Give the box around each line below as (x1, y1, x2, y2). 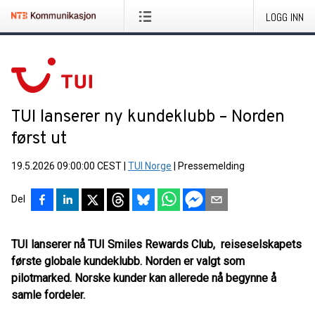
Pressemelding (178, 160, 245, 172)
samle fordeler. (11, 288, 85, 302)
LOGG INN (266, 10, 304, 25)
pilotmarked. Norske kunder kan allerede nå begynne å (11, 271, 276, 285)
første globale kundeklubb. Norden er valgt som (11, 255, 245, 268)
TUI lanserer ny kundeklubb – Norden (11, 107, 285, 128)
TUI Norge (128, 160, 172, 172)
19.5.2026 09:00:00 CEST (11, 160, 122, 172)
